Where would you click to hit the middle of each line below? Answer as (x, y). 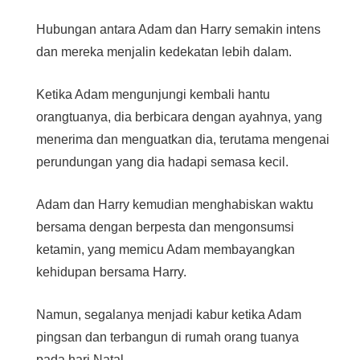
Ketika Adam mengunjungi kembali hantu (153, 94)
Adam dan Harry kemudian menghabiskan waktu (175, 205)
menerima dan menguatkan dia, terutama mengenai (183, 139)
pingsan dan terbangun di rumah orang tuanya (168, 337)
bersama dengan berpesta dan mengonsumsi (166, 227)
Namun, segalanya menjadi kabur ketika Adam (169, 315)
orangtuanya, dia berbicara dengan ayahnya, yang (180, 117)
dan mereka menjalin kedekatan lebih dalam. (164, 52)
